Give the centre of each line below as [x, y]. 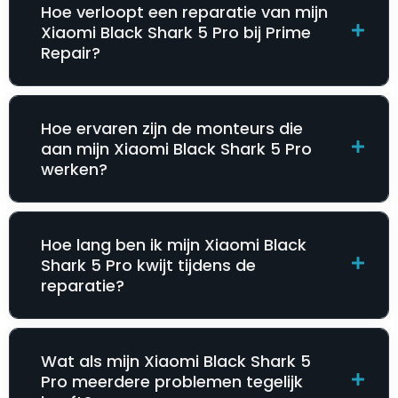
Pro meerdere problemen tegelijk [172, 382]
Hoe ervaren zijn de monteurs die [172, 129]
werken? [74, 170]
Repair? [71, 53]
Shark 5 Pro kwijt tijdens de [148, 266]
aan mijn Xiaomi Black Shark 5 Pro [176, 149]
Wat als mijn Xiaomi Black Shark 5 [176, 362]
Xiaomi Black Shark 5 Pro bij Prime [176, 33]
